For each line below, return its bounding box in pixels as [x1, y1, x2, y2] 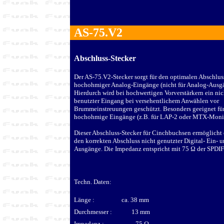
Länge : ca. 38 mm [74, 195, 149, 203]
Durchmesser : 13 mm [74, 207, 150, 215]
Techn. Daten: [74, 177, 111, 185]
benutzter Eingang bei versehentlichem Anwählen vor [74, 96, 219, 104]
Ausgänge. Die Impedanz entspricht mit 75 [74, 144, 190, 152]
